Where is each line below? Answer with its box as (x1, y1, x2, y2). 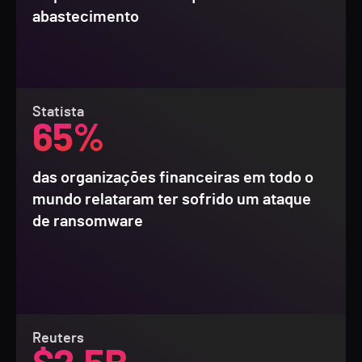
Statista (32, 105, 84, 120)
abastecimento (32, 9, 139, 25)
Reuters (32, 331, 84, 346)
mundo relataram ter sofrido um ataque (32, 192, 311, 208)
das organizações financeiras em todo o (32, 170, 314, 186)
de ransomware (32, 213, 143, 229)
